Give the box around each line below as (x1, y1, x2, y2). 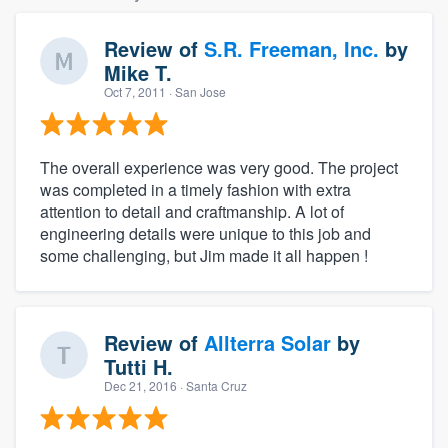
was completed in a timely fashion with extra (40, 178, 351, 202)
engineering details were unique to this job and (40, 222, 371, 246)
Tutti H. (104, 352, 173, 382)
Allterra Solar (204, 328, 331, 358)
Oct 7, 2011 (104, 83, 166, 101)
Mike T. (104, 58, 172, 88)
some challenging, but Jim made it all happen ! (40, 244, 368, 268)
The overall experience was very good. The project (40, 156, 398, 180)
